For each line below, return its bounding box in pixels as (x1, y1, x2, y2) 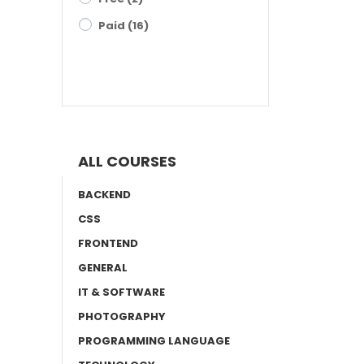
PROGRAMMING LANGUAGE (78, 333, 230, 349)
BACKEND (78, 187, 131, 202)
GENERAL (78, 260, 128, 275)
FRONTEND (78, 236, 138, 251)
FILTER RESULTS (122, 65, 209, 80)
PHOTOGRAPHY (78, 309, 166, 324)
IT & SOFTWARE (78, 284, 165, 300)
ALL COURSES (78, 151, 176, 171)
